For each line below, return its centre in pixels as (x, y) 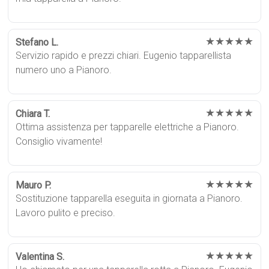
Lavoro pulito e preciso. (66, 213)
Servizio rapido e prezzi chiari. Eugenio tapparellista (124, 55)
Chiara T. (33, 113)
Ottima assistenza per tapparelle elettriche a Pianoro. (128, 127)
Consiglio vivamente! (59, 141)
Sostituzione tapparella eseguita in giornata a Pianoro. (129, 198)
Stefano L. (37, 42)
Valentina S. (40, 256)
